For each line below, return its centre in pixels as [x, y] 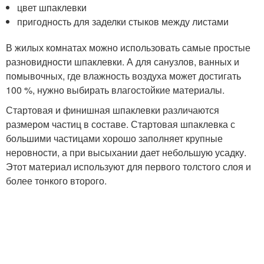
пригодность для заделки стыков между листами [123, 22]
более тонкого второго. [56, 181]
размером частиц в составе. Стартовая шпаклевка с [121, 124]
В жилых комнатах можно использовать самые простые [128, 47]
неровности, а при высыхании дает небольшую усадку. [126, 152]
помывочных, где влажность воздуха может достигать [123, 76]
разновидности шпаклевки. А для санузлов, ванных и [123, 62]
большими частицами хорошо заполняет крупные [114, 138]
